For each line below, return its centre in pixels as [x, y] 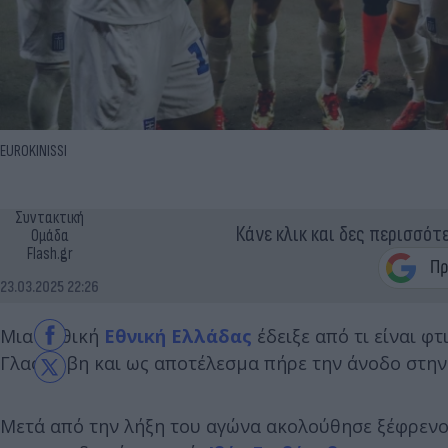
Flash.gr [49, 253]
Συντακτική [49, 217]
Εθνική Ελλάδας [178, 335]
